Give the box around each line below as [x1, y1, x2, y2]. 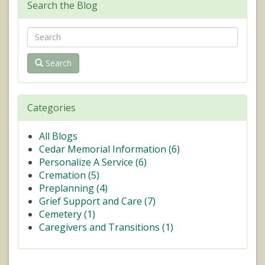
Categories [27, 101, 76, 114]
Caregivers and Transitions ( [39, 220, 165, 234]
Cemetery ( [39, 207, 87, 221]
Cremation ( [39, 168, 91, 182]
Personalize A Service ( [39, 155, 138, 169]
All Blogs [39, 129, 77, 143]
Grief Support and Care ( [39, 194, 147, 208]
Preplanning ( [39, 181, 99, 195]
